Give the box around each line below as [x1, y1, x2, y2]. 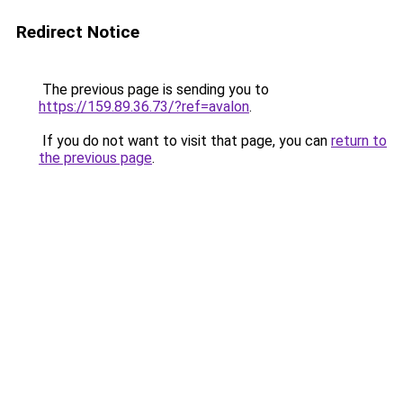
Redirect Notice [16, 22, 139, 42]
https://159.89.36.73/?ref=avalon [39, 98, 249, 115]
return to [331, 132, 387, 149]
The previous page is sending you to [39, 81, 269, 98]
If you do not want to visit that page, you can [39, 132, 331, 149]
